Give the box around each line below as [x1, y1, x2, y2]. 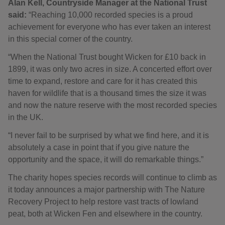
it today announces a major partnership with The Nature [8, 185, 205, 194]
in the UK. [8, 113, 43, 122]
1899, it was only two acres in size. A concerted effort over [8, 65, 212, 74]
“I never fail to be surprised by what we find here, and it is [8, 131, 209, 140]
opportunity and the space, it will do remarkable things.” [8, 155, 203, 164]
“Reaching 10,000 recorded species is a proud [27, 11, 193, 20]
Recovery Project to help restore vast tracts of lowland [8, 197, 198, 206]
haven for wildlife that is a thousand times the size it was [8, 89, 206, 98]
